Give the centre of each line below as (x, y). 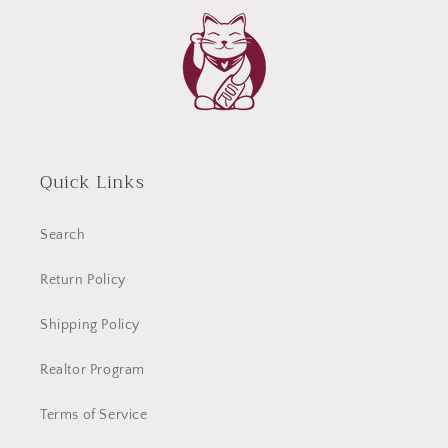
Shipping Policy (90, 324)
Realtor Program (92, 369)
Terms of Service (94, 414)
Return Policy (83, 279)
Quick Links (92, 181)
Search (63, 234)
